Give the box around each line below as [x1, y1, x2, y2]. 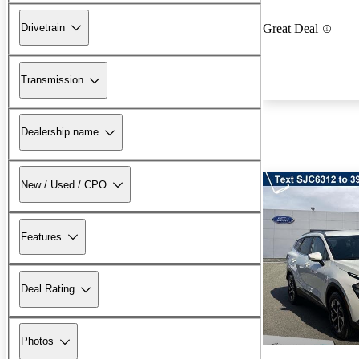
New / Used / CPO [21, 178, 107, 191]
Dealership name [21, 126, 99, 139]
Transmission [21, 74, 83, 87]
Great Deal [263, 22, 318, 36]
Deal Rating [21, 283, 75, 296]
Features [21, 230, 62, 243]
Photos [21, 335, 54, 348]
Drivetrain [21, 21, 65, 34]
